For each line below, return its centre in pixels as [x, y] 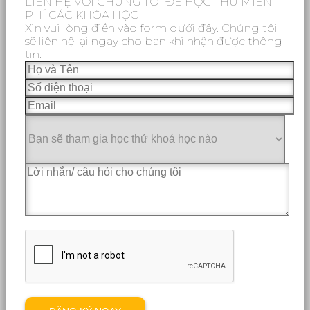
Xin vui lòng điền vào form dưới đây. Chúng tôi [151, 28]
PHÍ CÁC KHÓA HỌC [82, 15]
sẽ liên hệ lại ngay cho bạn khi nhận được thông [154, 42]
